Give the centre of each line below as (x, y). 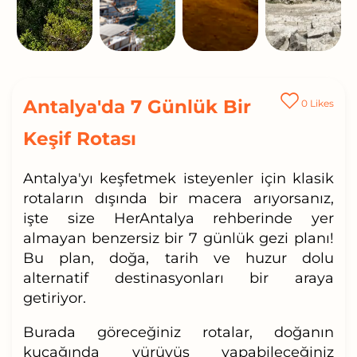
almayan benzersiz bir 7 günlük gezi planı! (178, 238)
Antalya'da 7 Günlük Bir (137, 106)
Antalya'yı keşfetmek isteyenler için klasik (178, 178)
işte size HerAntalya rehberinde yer (178, 218)
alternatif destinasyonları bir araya (178, 278)
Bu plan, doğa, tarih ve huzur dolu (178, 258)
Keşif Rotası (79, 138)
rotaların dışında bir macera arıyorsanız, (178, 198)
